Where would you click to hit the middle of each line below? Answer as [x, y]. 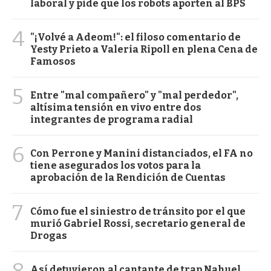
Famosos [53, 61]
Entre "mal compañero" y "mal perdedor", [134, 95]
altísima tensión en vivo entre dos [116, 107]
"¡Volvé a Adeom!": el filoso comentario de [135, 37]
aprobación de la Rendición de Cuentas [128, 177]
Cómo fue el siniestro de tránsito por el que [138, 211]
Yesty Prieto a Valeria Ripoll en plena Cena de [144, 49]
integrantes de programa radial [112, 119]
